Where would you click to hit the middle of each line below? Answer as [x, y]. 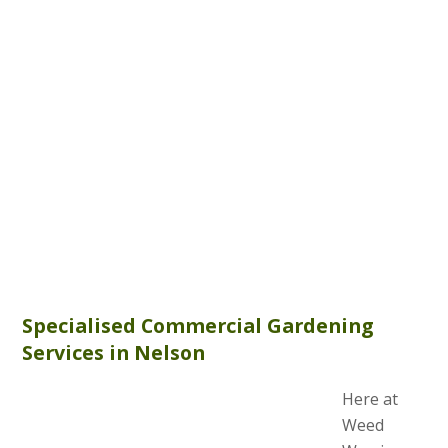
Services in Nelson [114, 352]
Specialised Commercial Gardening [198, 325]
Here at [370, 398]
